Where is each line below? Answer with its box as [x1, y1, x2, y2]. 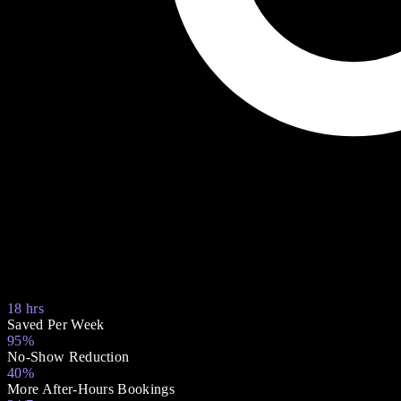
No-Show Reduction [7, 348, 130, 364]
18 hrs [7, 300, 44, 316]
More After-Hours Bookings [7, 380, 175, 397]
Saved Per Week [7, 316, 105, 332]
